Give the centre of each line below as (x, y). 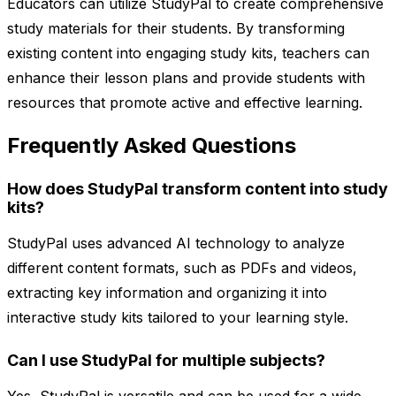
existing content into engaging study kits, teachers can (188, 53)
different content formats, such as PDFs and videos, (182, 268)
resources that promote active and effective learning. (185, 103)
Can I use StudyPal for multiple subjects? (166, 361)
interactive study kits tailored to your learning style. (178, 318)
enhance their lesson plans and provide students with (186, 78)
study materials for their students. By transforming (176, 29)
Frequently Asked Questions (152, 146)
